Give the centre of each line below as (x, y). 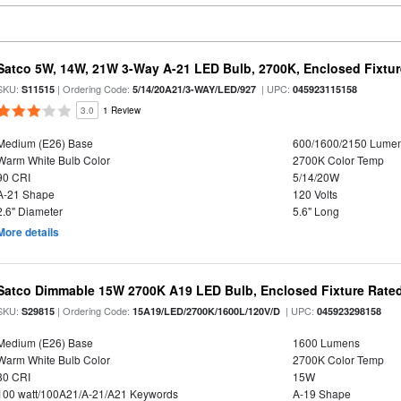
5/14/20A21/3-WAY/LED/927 (195, 89)
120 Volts (315, 194)
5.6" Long (316, 211)
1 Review (122, 110)
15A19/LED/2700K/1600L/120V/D (207, 311)
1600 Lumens (326, 342)
